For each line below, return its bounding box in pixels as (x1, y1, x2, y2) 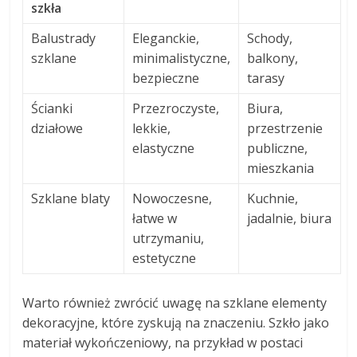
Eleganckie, (132, 29, 200, 48)
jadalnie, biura (247, 210, 332, 228)
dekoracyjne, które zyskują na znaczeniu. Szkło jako (22, 314, 330, 332)
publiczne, (247, 139, 308, 158)
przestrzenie (247, 120, 324, 138)
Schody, (247, 29, 293, 48)
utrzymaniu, (132, 229, 205, 248)
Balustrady (31, 29, 96, 48)
